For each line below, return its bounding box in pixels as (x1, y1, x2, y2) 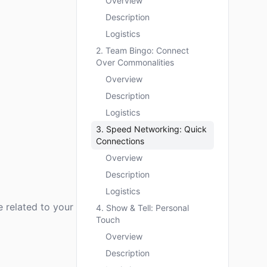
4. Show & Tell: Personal (96, 203, 189, 213)
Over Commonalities (96, 57, 174, 67)
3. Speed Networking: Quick (96, 124, 207, 134)
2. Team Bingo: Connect (96, 45, 189, 55)
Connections (96, 136, 144, 146)
